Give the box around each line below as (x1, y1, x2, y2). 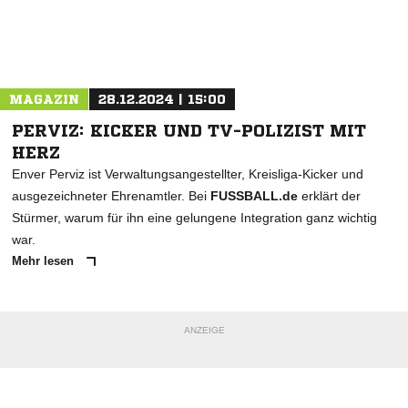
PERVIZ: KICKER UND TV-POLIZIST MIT (12, 122, 366, 139)
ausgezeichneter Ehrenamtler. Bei (12, 189, 210, 204)
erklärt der (298, 189, 361, 204)
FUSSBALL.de (210, 189, 298, 204)
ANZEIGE (183, 325, 225, 336)
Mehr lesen (12, 254, 77, 269)
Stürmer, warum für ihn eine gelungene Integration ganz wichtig (12, 210, 377, 226)
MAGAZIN (9, 93, 79, 107)
